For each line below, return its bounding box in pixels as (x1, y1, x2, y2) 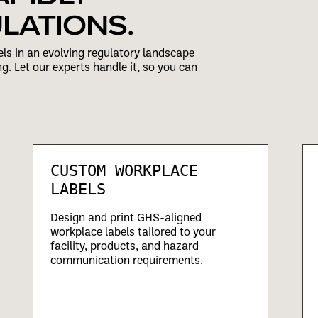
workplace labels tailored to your (50, 224, 216, 238)
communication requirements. (50, 252, 203, 267)
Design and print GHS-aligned (50, 209, 202, 224)
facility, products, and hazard (50, 238, 199, 253)
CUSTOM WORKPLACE (50, 161, 198, 180)
